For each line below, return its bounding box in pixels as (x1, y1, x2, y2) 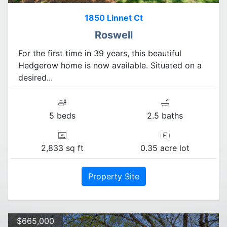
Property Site (88, 171, 139, 181)
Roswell (94, 28, 133, 41)
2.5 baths (147, 110, 183, 121)
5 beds (49, 110, 75, 121)
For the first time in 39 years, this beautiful (18, 48, 181, 58)
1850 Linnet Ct (84, 12, 143, 23)
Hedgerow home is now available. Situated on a (18, 60, 202, 70)
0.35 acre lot (140, 142, 190, 153)
